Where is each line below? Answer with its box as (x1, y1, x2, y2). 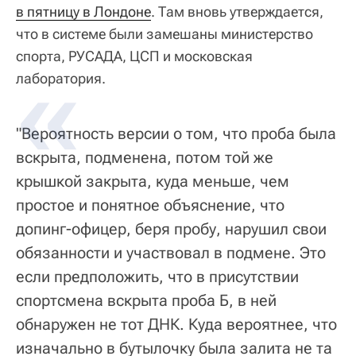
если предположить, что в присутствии (16, 266, 299, 286)
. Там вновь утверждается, (151, 2, 323, 20)
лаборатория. (16, 69, 106, 87)
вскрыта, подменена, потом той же (16, 147, 273, 167)
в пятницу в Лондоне (16, 2, 151, 20)
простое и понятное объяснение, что (16, 195, 284, 215)
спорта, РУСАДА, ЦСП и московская (16, 47, 253, 64)
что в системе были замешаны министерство (16, 25, 313, 42)
